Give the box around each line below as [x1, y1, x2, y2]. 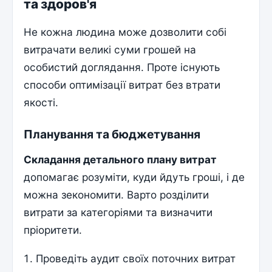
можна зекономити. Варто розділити [24, 188, 209, 201]
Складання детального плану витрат [24, 152, 217, 166]
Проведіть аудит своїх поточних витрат [36, 252, 236, 265]
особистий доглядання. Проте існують [24, 60, 220, 73]
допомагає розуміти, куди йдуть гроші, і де [24, 170, 245, 183]
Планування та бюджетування [24, 127, 201, 142]
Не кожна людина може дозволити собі [24, 25, 227, 38]
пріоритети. [24, 223, 83, 236]
